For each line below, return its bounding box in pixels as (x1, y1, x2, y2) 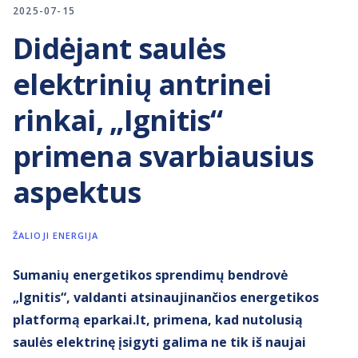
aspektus (13, 173, 141, 213)
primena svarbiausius (13, 137, 314, 177)
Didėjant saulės (13, 29, 226, 69)
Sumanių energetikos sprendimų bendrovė (13, 266, 288, 284)
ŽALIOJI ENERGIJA (13, 229, 99, 242)
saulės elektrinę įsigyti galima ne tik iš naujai (13, 333, 306, 352)
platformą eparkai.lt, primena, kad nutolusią (13, 311, 303, 329)
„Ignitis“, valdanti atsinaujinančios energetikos (13, 288, 319, 307)
